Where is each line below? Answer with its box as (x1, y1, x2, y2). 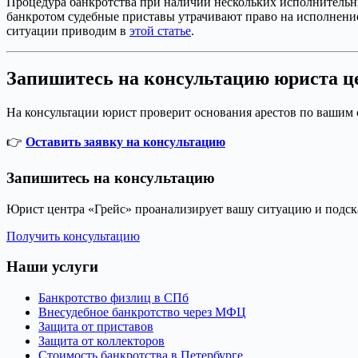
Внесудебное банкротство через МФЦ (38, 305, 246, 320)
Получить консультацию (6, 229, 140, 243)
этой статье (129, 23, 191, 38)
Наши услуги (6, 258, 98, 276)
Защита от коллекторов (38, 334, 165, 348)
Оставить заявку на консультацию (26, 135, 225, 149)
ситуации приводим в (6, 23, 129, 38)
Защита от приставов (38, 320, 153, 334)
